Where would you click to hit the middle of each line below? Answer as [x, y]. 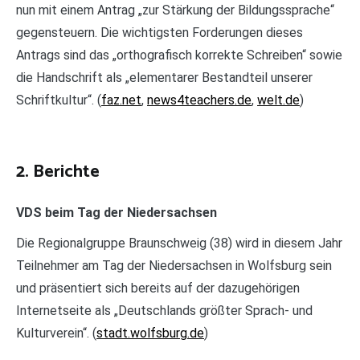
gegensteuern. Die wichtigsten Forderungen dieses [160, 33]
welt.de [278, 100]
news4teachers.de [199, 100]
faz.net [121, 100]
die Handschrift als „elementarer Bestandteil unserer [164, 78]
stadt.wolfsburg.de [150, 333]
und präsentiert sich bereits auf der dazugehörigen [158, 288]
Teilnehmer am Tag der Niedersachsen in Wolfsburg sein [174, 266]
